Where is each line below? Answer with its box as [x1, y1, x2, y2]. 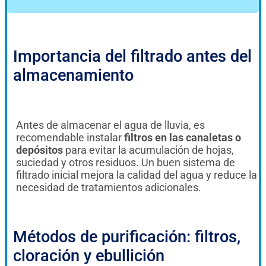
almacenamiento [13, 66, 134, 85]
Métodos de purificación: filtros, [13, 227, 240, 247]
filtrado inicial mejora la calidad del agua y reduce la [16, 169, 257, 182]
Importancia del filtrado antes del [13, 47, 252, 66]
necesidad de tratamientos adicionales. [16, 181, 201, 194]
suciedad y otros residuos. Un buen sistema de [16, 156, 235, 169]
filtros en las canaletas [124, 131, 233, 144]
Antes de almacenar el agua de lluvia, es [16, 119, 205, 132]
